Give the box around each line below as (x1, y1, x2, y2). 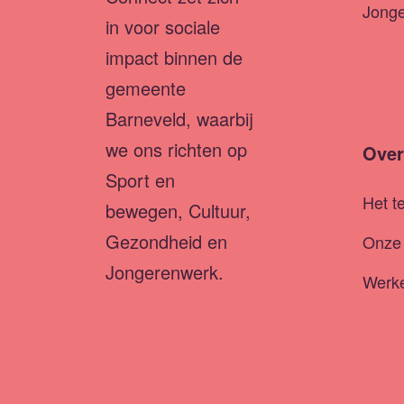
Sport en (106, 166, 175, 193)
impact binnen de (106, 43, 243, 70)
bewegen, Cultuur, (106, 197, 251, 224)
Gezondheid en (106, 227, 227, 254)
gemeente (106, 74, 186, 101)
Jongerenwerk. (106, 258, 224, 285)
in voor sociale (106, 13, 220, 40)
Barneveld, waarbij (106, 105, 253, 132)
